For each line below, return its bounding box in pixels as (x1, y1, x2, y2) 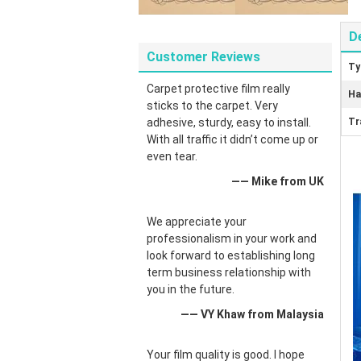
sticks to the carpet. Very (147, 99, 278, 112)
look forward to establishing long (147, 249, 315, 262)
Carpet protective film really (147, 82, 290, 95)
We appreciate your (147, 215, 247, 228)
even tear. (147, 150, 197, 163)
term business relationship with (147, 266, 311, 279)
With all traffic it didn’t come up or (147, 133, 318, 146)
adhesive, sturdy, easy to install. (147, 116, 311, 129)
